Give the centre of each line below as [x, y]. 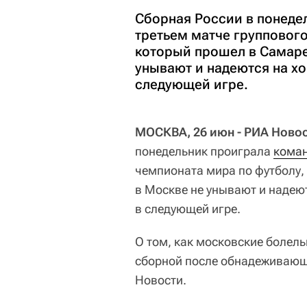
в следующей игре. [188, 209]
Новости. [161, 280]
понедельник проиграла [204, 151]
